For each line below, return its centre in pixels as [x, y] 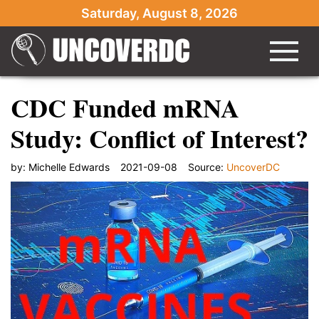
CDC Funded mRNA [125, 108]
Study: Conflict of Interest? [159, 138]
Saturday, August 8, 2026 [159, 13]
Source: [207, 167]
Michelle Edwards [69, 167]
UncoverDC [253, 167]
